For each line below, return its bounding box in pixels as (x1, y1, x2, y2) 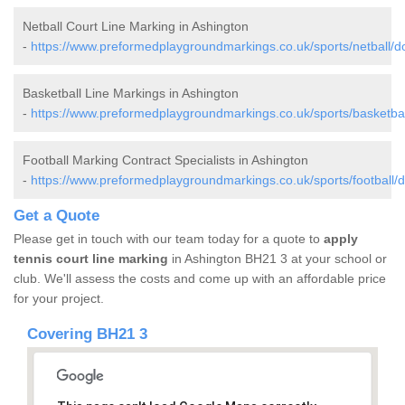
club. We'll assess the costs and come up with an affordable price (14, 271, 386, 287)
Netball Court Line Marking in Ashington (23, 19, 249, 34)
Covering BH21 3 (27, 325, 147, 344)
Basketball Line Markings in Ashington (23, 86, 239, 101)
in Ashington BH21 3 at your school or (168, 251, 387, 267)
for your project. (14, 291, 104, 306)
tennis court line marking (14, 251, 168, 267)
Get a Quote (14, 207, 99, 225)
